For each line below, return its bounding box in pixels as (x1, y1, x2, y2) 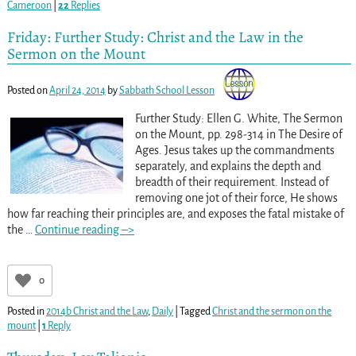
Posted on (6, 84, 49, 96)
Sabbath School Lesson (118, 84, 215, 96)
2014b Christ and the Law (45, 305, 148, 317)
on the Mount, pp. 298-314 (134, 127, 264, 141)
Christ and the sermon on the (211, 305, 331, 317)
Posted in (6, 305, 44, 317)
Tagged (179, 305, 211, 317)
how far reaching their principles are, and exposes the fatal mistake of (6, 207, 344, 220)
